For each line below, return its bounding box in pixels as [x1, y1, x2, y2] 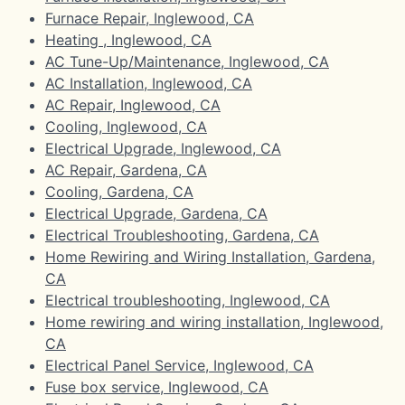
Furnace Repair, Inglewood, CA [45, 8, 254, 27]
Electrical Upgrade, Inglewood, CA [45, 138, 281, 157]
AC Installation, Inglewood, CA [45, 73, 252, 92]
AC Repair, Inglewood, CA [45, 95, 221, 114]
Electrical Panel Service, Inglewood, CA [45, 355, 314, 374]
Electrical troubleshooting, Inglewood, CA [45, 290, 330, 309]
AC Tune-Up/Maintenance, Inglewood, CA [45, 52, 329, 71]
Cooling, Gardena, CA [45, 182, 193, 201]
